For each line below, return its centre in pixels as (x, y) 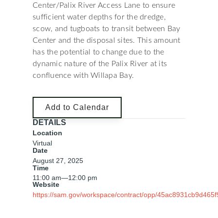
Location (47, 133)
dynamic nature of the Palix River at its (100, 64)
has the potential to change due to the (99, 52)
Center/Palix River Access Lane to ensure (104, 5)
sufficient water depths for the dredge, (99, 17)
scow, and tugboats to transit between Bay (107, 29)
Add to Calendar (77, 107)
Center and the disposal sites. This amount (107, 40)
